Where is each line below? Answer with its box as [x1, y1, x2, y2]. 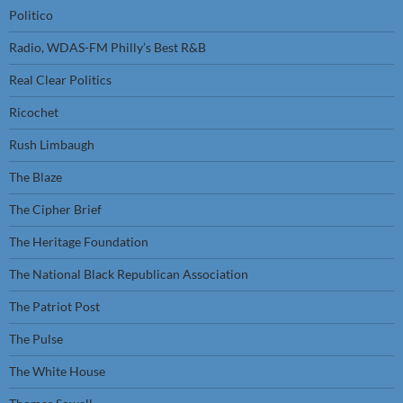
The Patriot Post [9, 299, 100, 314]
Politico [9, 7, 53, 22]
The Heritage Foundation [9, 234, 148, 249]
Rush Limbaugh [9, 137, 94, 152]
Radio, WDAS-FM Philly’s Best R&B [9, 40, 206, 55]
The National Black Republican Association [9, 266, 248, 282]
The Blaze [9, 169, 62, 184]
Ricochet [9, 104, 58, 120]
